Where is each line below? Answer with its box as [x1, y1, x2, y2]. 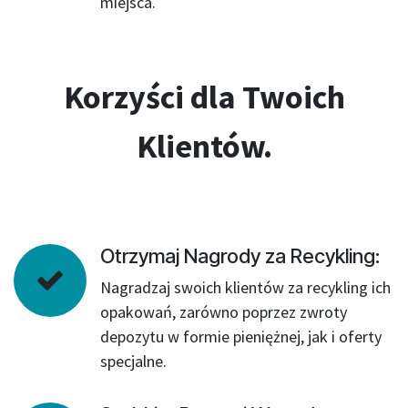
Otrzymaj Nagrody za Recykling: [100, 244, 380, 268]
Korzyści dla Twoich [63, 76, 345, 117]
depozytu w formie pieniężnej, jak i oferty [100, 326, 382, 347]
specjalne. [100, 351, 167, 372]
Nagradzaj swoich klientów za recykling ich [100, 277, 391, 298]
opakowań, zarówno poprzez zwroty [100, 301, 347, 322]
